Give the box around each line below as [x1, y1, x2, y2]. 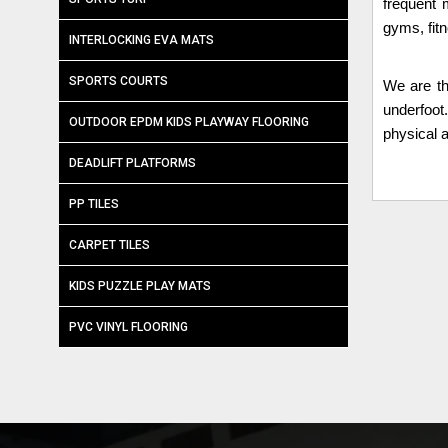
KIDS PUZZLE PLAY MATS [69, 279, 211, 293]
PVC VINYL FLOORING [69, 320, 188, 334]
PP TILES [69, 197, 119, 211]
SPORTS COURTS [69, 74, 168, 88]
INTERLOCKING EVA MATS [69, 33, 214, 47]
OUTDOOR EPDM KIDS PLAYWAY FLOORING [69, 115, 309, 129]
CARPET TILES [69, 238, 150, 252]
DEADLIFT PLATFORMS [69, 156, 196, 170]
